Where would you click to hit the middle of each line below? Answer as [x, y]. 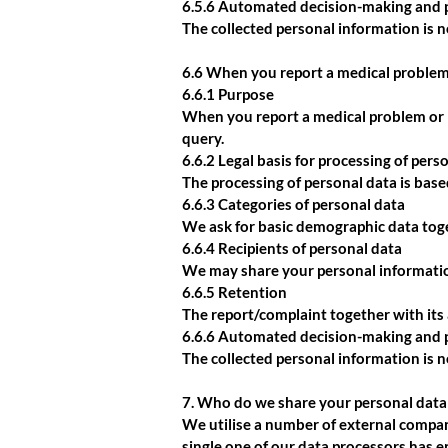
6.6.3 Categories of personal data [293, 204]
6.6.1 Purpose [228, 94]
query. [203, 138]
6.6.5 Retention [234, 292]
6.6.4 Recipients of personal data [292, 248]
